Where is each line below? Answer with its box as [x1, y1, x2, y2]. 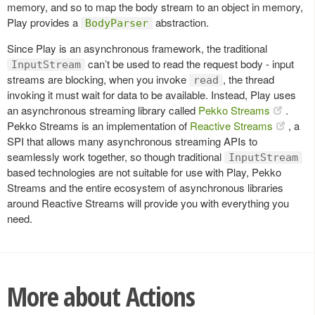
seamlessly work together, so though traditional [7, 148, 224, 164]
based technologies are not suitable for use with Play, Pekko [7, 164, 281, 179]
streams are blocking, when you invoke [7, 71, 189, 86]
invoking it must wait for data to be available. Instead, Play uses [7, 86, 296, 102]
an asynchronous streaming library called [7, 102, 198, 117]
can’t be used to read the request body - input [85, 56, 294, 71]
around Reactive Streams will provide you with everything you [7, 195, 289, 210]
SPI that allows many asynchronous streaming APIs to [7, 133, 257, 148]
